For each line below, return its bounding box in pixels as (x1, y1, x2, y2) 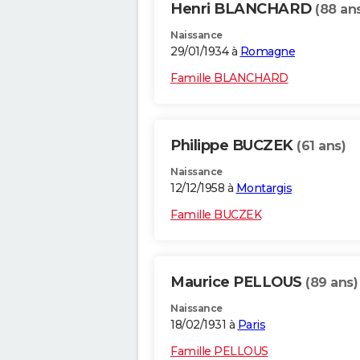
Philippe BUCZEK (170, 137, 297, 155)
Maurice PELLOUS (170, 273, 305, 292)
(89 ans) (305, 275, 358, 291)
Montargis (235, 181, 292, 196)
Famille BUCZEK (170, 207, 261, 223)
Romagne (239, 44, 295, 59)
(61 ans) (297, 138, 346, 154)
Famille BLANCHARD (170, 71, 288, 86)
